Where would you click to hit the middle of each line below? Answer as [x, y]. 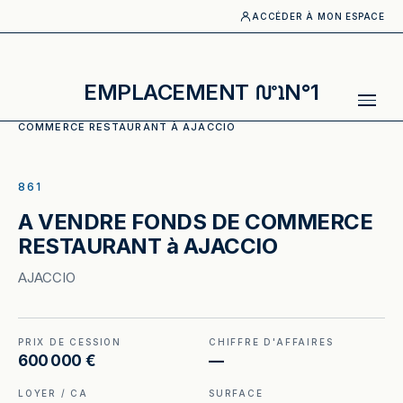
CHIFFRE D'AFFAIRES [271, 342]
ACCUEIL [43, 112]
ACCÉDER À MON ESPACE [318, 16]
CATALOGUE [118, 112]
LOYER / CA [53, 393]
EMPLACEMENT [166, 92]
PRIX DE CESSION [70, 342]
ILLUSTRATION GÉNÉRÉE [117, 180]
